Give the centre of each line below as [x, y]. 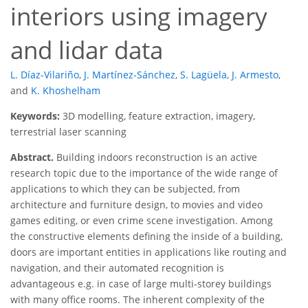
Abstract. [32, 157]
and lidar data [87, 50]
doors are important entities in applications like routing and [148, 252]
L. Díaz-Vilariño [45, 75]
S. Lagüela [203, 75]
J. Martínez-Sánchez [130, 75]
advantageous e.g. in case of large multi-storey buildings [141, 284]
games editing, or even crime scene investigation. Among [142, 221]
